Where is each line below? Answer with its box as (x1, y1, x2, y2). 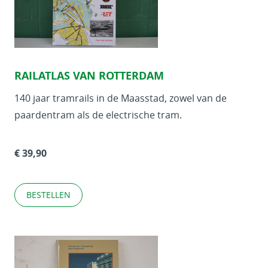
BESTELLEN (26, 189, 71, 200)
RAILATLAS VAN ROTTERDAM (14, 68, 164, 83)
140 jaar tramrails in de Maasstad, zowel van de (14, 92, 227, 105)
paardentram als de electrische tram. (14, 108, 182, 121)
